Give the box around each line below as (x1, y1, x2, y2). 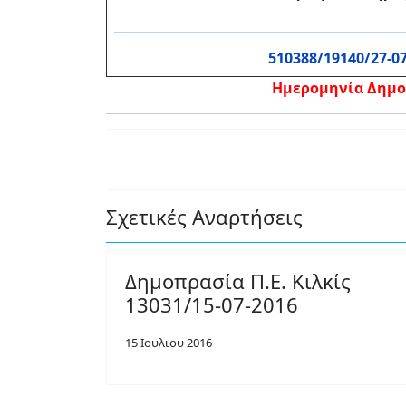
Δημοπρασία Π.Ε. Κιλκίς (125, 267, 351, 295)
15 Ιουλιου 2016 (125, 334, 212, 351)
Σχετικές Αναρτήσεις (106, 203, 303, 230)
